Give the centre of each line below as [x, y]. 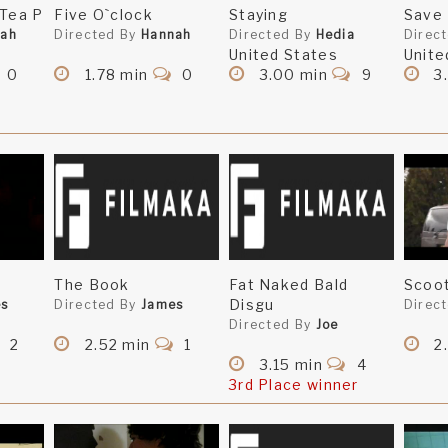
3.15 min [291, 365]
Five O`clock [103, 15]
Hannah [166, 35]
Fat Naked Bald [288, 285]
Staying [258, 15]
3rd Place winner [293, 385]
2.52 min [117, 345]
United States [283, 55]
